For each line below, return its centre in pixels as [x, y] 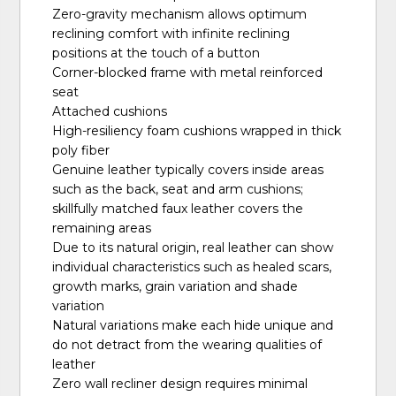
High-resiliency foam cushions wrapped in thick [197, 130]
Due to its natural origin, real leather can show [193, 247]
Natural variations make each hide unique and [193, 325]
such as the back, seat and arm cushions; [178, 189]
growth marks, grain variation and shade [175, 286]
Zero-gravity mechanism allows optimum [180, 14]
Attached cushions [110, 111]
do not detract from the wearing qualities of [187, 344]
